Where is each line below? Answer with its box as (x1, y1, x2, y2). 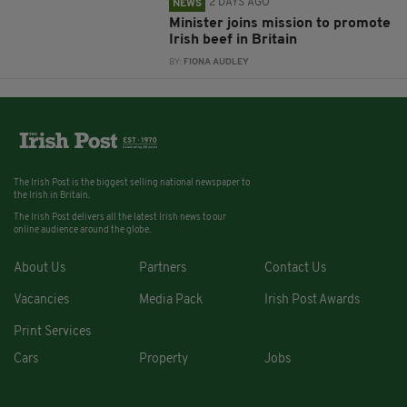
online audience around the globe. (14, 224, 151, 235)
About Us (14, 261, 65, 275)
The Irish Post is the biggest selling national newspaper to (14, 177, 250, 188)
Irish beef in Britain (169, 32, 298, 47)
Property (138, 352, 188, 366)
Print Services (14, 324, 91, 339)
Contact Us (263, 261, 326, 275)
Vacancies (14, 293, 69, 307)
